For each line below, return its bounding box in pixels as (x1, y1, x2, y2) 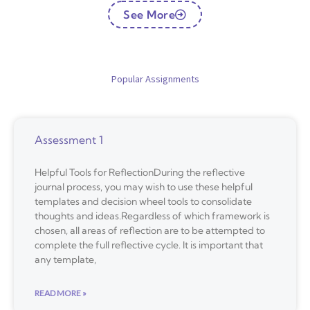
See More (123, 8, 176, 22)
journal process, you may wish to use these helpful (35, 181, 253, 194)
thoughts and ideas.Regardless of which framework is (35, 210, 270, 223)
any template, (35, 253, 96, 266)
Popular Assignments (111, 73, 199, 86)
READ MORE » (35, 288, 86, 299)
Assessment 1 (35, 133, 103, 147)
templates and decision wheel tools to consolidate (35, 195, 252, 208)
